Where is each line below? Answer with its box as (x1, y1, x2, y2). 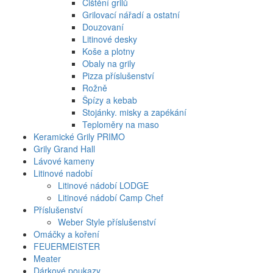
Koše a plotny (82, 45, 135, 58)
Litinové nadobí (34, 167, 93, 180)
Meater (34, 252, 61, 265)
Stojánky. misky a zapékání (82, 106, 186, 119)
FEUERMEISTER (34, 240, 100, 253)
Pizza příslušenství (82, 69, 154, 82)
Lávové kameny (34, 155, 94, 168)
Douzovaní (82, 21, 124, 34)
